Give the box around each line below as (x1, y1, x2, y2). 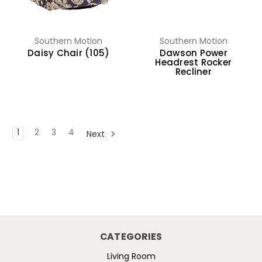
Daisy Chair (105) (27, 49, 110, 58)
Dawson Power (159, 49, 227, 58)
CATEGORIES (99, 232, 163, 242)
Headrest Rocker (155, 58, 232, 68)
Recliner (175, 68, 212, 77)
